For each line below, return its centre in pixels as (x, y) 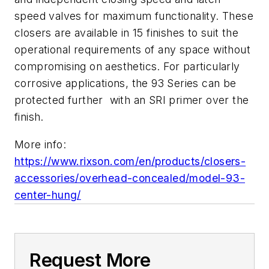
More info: (41, 144)
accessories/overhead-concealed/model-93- (130, 178)
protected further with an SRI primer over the (132, 100)
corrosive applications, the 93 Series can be (125, 83)
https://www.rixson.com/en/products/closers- (130, 161)
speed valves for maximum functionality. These (134, 16)
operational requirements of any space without (132, 49)
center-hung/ (48, 195)
